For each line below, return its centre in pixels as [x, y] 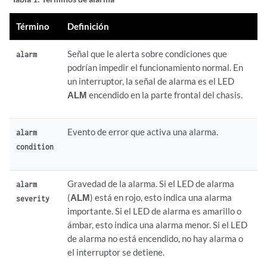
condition [35, 147]
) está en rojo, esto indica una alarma [161, 197]
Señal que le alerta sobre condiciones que [148, 54]
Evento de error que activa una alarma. [143, 132]
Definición [89, 26]
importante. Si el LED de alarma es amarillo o [155, 211]
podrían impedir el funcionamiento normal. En [156, 67]
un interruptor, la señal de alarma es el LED [151, 81]
